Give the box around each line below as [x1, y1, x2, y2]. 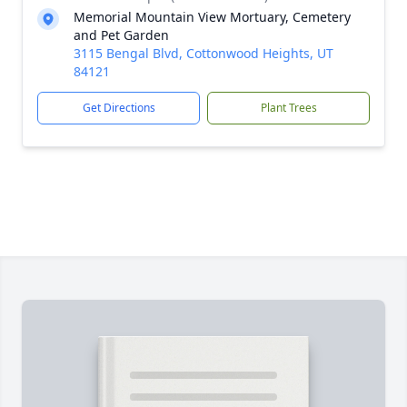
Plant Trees [260, 100, 317, 115]
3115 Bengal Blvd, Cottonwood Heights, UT [74, 45, 333, 62]
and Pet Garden [74, 26, 169, 44]
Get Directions [82, 100, 155, 115]
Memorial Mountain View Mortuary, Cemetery [74, 8, 351, 25]
